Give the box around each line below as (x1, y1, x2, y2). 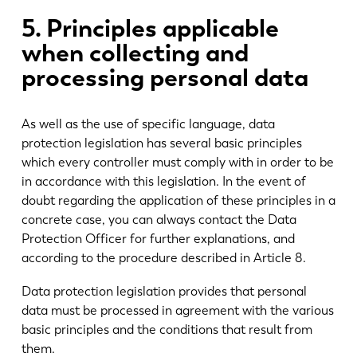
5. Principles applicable (21, 12, 279, 43)
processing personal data (21, 61, 308, 92)
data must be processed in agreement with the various (21, 302, 334, 318)
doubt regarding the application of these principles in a (21, 192, 335, 208)
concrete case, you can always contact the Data (21, 211, 296, 227)
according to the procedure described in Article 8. (21, 249, 306, 265)
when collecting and (21, 37, 249, 68)
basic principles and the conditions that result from (21, 321, 312, 337)
